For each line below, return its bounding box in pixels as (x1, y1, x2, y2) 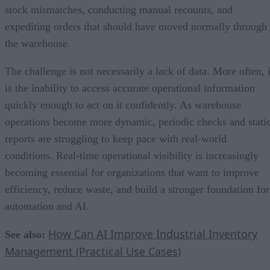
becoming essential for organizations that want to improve (5, 166, 259, 178)
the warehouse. (5, 37, 71, 49)
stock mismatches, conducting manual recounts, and (5, 3, 233, 16)
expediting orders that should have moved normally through (5, 20, 267, 33)
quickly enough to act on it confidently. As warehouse (5, 98, 241, 111)
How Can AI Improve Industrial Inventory (48, 226, 257, 241)
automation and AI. (5, 199, 89, 212)
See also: (5, 228, 45, 240)
